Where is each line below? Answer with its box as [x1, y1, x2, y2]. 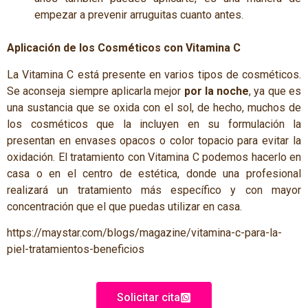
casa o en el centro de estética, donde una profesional [7, 166, 301, 180]
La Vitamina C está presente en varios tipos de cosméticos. [7, 67, 301, 81]
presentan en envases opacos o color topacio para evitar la [7, 133, 301, 147]
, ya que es [249, 84, 302, 98]
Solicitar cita [117, 290, 180, 304]
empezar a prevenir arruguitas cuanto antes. [34, 8, 243, 22]
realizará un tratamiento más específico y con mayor [7, 183, 301, 197]
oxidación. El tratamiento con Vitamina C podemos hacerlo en [7, 150, 301, 164]
